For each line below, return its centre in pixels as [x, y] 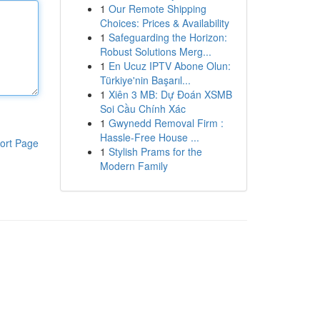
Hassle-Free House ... [149, 137]
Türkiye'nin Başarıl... [145, 80]
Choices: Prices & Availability [164, 23]
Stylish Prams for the [155, 151]
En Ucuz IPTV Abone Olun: [169, 66]
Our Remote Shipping [157, 9]
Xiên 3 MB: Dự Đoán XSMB [170, 94]
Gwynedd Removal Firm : [166, 123]
